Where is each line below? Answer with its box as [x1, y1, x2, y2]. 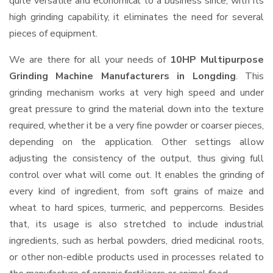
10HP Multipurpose [170, 53, 264, 66]
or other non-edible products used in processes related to [9, 250, 264, 264]
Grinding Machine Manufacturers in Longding [9, 69, 236, 83]
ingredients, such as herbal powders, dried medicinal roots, [9, 234, 264, 247]
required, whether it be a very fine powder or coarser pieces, [9, 119, 264, 132]
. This [235, 69, 264, 83]
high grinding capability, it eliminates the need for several [9, 10, 264, 24]
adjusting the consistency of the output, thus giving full [9, 152, 264, 165]
